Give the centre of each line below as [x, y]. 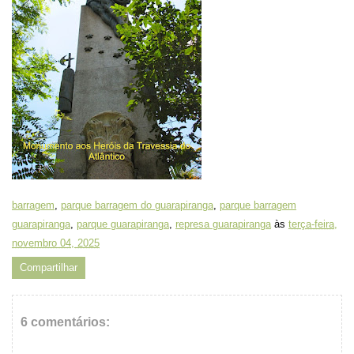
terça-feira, [313, 224]
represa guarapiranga [223, 224]
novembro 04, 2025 [56, 243]
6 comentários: [65, 322]
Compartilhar [49, 268]
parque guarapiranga [123, 224]
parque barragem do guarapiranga [137, 205]
